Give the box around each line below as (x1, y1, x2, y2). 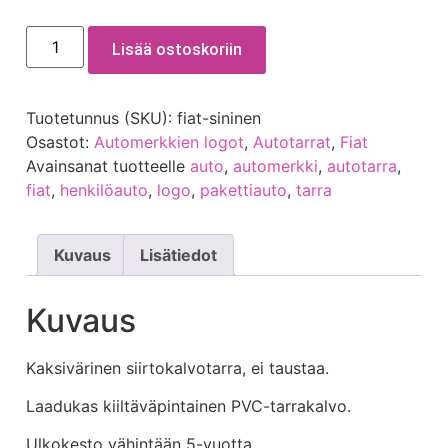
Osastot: (26, 131, 94, 152)
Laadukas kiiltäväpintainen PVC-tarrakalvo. (26, 396, 351, 417)
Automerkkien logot (94, 131, 244, 152)
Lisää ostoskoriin (112, 39, 243, 59)
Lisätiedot (140, 244, 217, 265)
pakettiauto (200, 179, 287, 200)
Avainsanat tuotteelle (26, 155, 190, 176)
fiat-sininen (177, 107, 261, 128)
